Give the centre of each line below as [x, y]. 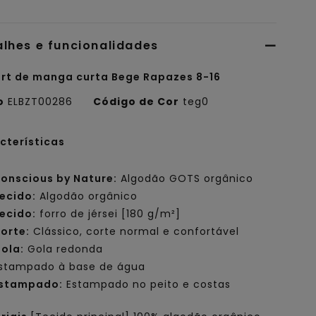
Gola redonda [64, 249]
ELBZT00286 [41, 102]
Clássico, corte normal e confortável [135, 232]
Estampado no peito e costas [147, 285]
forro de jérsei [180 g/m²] [109, 214]
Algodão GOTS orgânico [186, 179]
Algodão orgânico [87, 196]
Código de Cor [136, 102]
